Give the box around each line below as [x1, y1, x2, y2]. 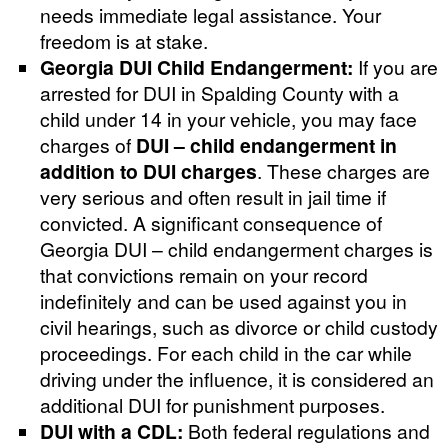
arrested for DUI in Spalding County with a [40, 78, 399, 106]
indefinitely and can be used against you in [40, 286, 407, 314]
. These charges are [257, 156, 430, 184]
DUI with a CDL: [40, 416, 183, 445]
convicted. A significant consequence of [40, 208, 382, 236]
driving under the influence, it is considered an [40, 364, 434, 392]
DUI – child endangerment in [136, 130, 397, 159]
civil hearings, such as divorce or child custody [40, 312, 438, 340]
